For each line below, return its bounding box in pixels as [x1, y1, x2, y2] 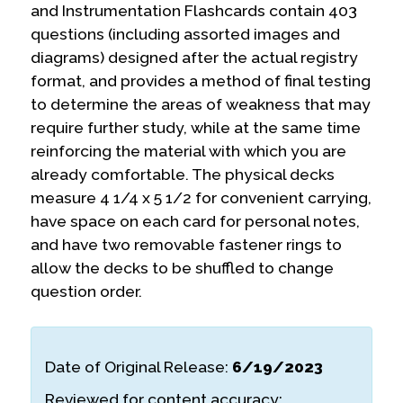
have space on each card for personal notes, [31, 211, 361, 230]
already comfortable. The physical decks [31, 165, 336, 184]
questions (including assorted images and [31, 24, 341, 43]
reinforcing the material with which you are [31, 141, 347, 160]
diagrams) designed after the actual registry [31, 48, 359, 67]
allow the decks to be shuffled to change [31, 258, 335, 277]
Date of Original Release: [45, 357, 229, 376]
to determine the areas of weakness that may [31, 94, 372, 113]
